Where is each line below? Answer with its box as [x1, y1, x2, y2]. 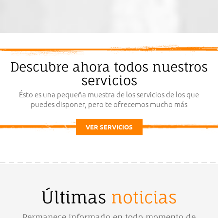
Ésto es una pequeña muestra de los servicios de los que [19, 89, 199, 99]
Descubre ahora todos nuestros [10, 59, 208, 74]
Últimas [41, 187, 111, 207]
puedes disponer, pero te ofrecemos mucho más [31, 99, 187, 109]
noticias [111, 187, 177, 207]
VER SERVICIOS [85, 123, 133, 131]
